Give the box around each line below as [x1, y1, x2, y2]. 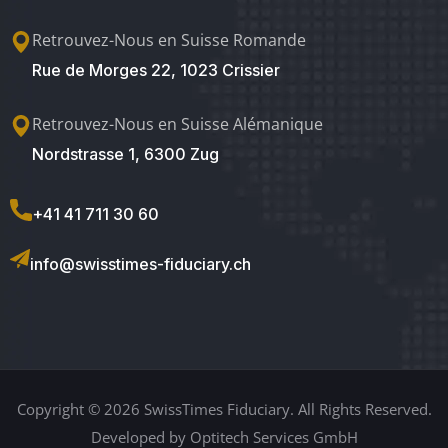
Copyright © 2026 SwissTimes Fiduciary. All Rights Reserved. [16, 398, 432, 419]
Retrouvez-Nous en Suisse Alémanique [32, 112, 323, 135]
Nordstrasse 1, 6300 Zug [32, 143, 219, 164]
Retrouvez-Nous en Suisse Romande [32, 28, 306, 51]
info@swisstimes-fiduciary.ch [30, 253, 251, 274]
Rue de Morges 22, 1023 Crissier [32, 59, 280, 80]
